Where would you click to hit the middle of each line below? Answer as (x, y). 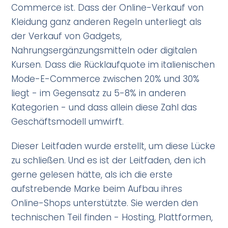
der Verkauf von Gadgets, (67, 36)
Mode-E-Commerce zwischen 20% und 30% (106, 79)
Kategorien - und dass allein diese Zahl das (104, 108)
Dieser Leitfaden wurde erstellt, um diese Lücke (113, 146)
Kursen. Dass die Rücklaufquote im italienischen (113, 65)
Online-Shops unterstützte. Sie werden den (105, 203)
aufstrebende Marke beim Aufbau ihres (97, 189)
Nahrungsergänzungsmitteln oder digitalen (104, 51)
